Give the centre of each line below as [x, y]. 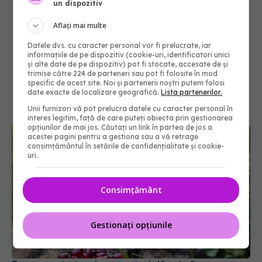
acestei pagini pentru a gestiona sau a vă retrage [113, 136]
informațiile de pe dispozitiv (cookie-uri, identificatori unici [129, 54]
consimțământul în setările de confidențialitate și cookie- [126, 146]
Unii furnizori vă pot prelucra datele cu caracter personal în [130, 108]
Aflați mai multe [80, 25]
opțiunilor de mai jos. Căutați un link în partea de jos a [120, 127]
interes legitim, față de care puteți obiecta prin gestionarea [130, 118]
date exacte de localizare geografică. [94, 92]
